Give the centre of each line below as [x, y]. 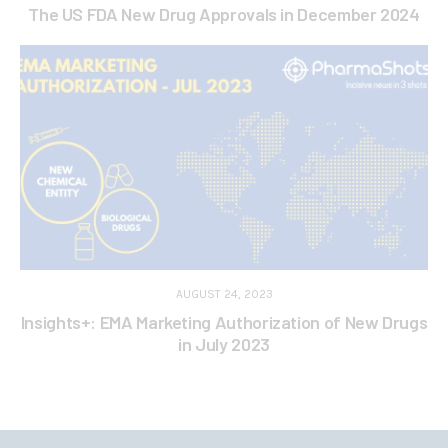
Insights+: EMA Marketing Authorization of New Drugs [224, 321]
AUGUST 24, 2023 [224, 293]
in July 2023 [224, 343]
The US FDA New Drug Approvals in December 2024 [224, 13]
